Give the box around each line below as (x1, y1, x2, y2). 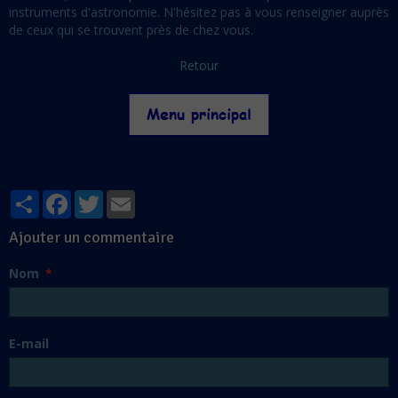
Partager (39, 188, 89, 206)
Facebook (71, 188, 128, 206)
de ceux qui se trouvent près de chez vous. (9, 21, 257, 39)
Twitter (103, 188, 144, 206)
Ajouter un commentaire (9, 227, 174, 248)
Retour (179, 57, 219, 75)
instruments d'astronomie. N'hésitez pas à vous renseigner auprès (9, 4, 389, 21)
